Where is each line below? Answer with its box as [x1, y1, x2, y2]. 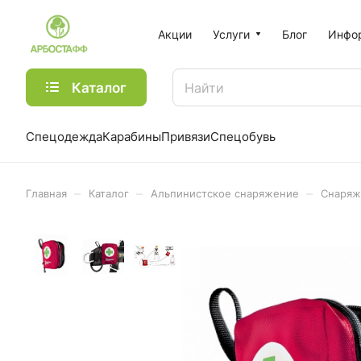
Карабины [102, 129, 161, 144]
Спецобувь [210, 129, 276, 144]
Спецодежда [26, 129, 102, 144]
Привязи [161, 129, 210, 144]
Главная [26, 187, 67, 200]
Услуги [212, 27, 250, 41]
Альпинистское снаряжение [151, 187, 299, 200]
